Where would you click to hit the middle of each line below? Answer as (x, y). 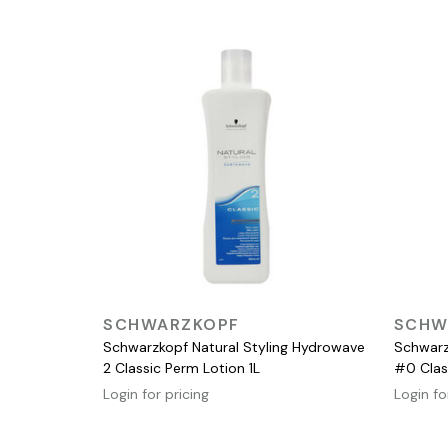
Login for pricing (156, 393)
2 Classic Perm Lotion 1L (181, 367)
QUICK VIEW (231, 318)
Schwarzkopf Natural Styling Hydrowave (234, 346)
